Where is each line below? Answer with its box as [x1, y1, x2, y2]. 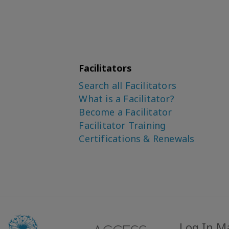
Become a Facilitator [79, 106, 172, 118]
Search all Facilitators [79, 79, 176, 91]
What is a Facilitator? [79, 93, 174, 105]
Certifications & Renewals [79, 132, 195, 145]
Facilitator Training [79, 119, 166, 131]
